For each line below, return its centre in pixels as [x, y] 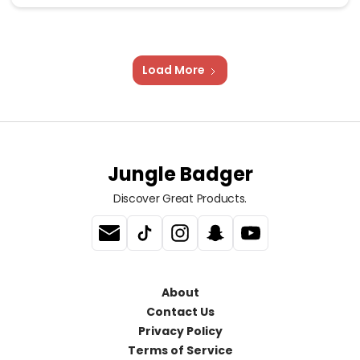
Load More [174, 70]
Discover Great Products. [180, 199]
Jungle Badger [180, 174]
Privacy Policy [180, 331]
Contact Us [180, 312]
